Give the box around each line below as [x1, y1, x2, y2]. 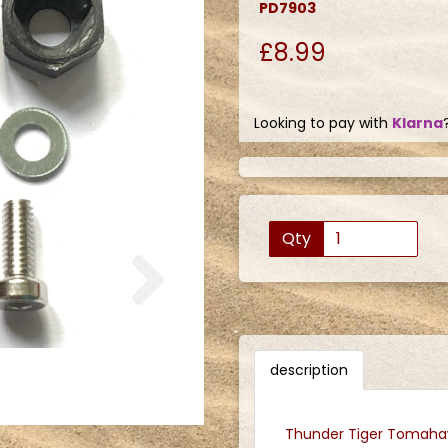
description [270, 359, 348, 380]
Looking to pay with [254, 112, 392, 133]
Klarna [392, 112, 443, 133]
